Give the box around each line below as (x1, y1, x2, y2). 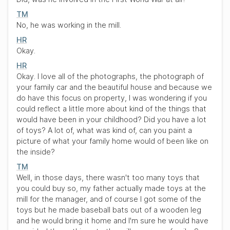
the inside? (16, 147, 55, 156)
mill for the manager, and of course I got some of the (16, 195, 201, 203)
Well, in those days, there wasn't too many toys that (16, 173, 200, 182)
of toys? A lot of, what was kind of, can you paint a (16, 126, 192, 135)
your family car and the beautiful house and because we (16, 83, 212, 91)
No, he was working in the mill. (16, 21, 121, 29)
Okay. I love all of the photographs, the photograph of (16, 72, 204, 81)
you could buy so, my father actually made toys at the (16, 184, 206, 193)
